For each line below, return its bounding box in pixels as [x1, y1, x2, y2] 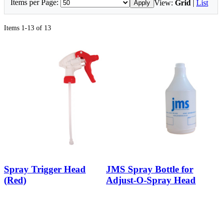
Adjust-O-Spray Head [106, 174, 196, 185]
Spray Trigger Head [4, 164, 86, 174]
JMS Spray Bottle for [106, 164, 193, 174]
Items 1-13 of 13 [4, 24, 51, 32]
